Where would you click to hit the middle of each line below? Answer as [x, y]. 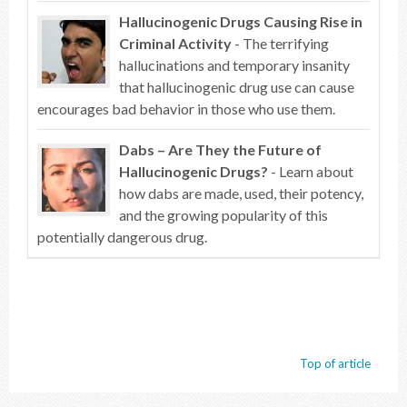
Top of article [335, 363]
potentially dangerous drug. [122, 237]
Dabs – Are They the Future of [220, 149]
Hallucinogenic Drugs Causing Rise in [241, 21]
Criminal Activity [175, 43]
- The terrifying [280, 43]
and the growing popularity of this [223, 215]
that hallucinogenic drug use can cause [237, 87]
